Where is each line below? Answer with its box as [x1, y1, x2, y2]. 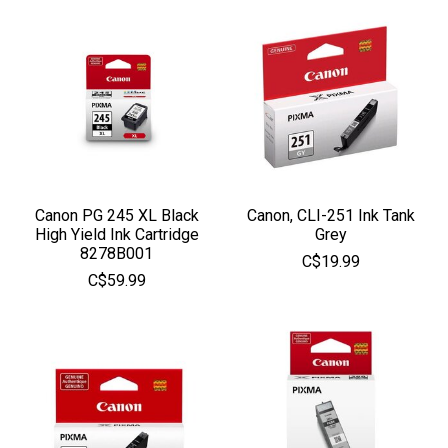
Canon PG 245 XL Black [34, 205, 199, 225]
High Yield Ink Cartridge [34, 224, 199, 244]
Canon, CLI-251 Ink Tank [246, 205, 415, 225]
